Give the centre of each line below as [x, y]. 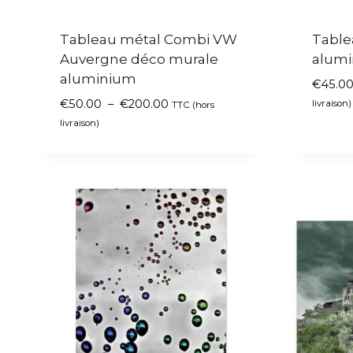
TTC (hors [193, 105]
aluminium [98, 79]
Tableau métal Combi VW [148, 40]
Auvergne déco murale [139, 59]
